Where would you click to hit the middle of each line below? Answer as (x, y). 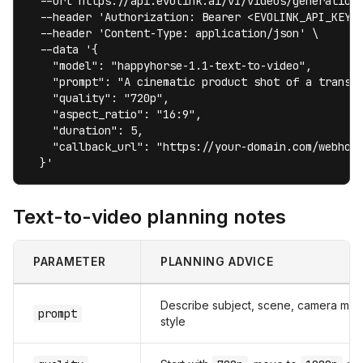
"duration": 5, (85, 130)
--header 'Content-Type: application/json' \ (173, 33)
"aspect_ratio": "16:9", (114, 114)
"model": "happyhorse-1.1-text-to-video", (169, 66)
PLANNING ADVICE (217, 261)
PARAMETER (70, 261)
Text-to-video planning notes (149, 217)
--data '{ (62, 49)
